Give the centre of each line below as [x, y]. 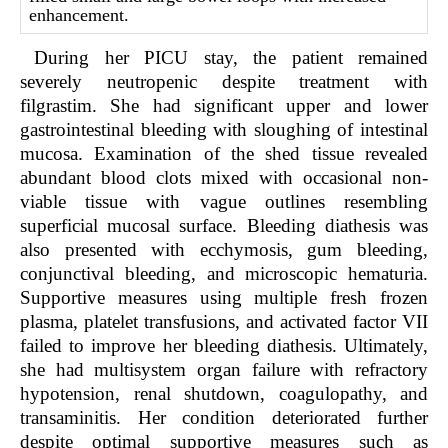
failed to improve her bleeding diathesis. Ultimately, [224, 346]
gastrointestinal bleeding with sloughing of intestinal [224, 130]
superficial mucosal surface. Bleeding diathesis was [224, 226]
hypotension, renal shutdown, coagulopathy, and [224, 394]
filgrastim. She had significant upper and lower [224, 106]
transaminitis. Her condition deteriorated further [224, 418]
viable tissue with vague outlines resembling [224, 202]
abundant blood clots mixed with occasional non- [224, 178]
